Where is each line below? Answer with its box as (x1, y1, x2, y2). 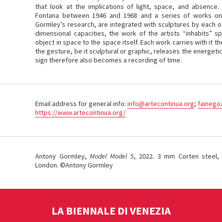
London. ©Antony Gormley (35, 161, 113, 169)
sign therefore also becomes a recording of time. (35, 55, 182, 64)
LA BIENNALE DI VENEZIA (51, 204, 171, 218)
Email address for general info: (35, 99, 128, 108)
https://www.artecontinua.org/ (35, 108, 126, 117)
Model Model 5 (90, 152, 134, 161)
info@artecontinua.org (127, 99, 195, 108)
